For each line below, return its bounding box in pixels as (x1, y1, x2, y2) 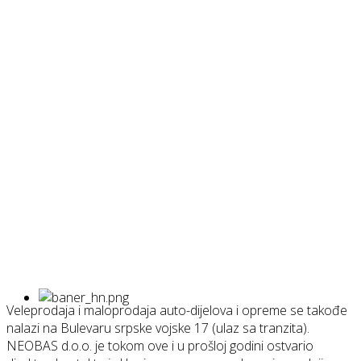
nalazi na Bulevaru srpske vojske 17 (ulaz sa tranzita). (6, 319, 309, 337)
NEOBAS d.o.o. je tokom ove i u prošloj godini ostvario (6, 337, 313, 355)
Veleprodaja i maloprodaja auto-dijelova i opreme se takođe (6, 301, 347, 319)
